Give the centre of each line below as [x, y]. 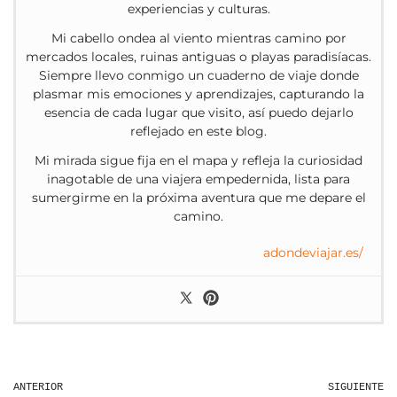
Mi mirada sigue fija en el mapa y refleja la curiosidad [198, 161]
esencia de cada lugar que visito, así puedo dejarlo [198, 113]
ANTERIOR [38, 387]
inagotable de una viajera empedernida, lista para [198, 179]
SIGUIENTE [356, 387]
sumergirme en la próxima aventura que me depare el [198, 198]
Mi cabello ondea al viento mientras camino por [198, 39]
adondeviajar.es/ [313, 253]
